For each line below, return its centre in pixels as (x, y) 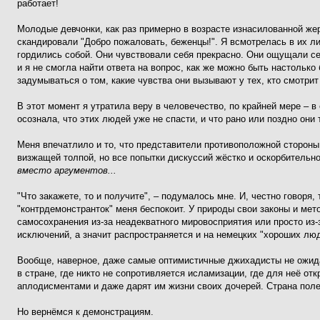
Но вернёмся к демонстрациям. (85, 312)
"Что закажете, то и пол (69, 196)
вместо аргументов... (67, 170)
